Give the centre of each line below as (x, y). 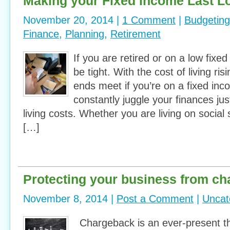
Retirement (136, 34)
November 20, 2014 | (73, 20)
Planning (85, 34)
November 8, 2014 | (70, 199)
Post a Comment (155, 199)
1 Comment (149, 20)
